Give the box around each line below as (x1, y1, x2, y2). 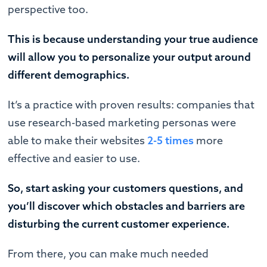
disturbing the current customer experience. (8, 216, 230, 231)
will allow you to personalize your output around (8, 49, 252, 64)
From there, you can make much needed (8, 246, 209, 260)
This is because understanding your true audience (8, 32, 259, 46)
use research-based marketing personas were (8, 115, 237, 129)
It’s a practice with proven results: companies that (8, 97, 255, 111)
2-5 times (147, 133, 194, 147)
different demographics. (8, 67, 132, 82)
